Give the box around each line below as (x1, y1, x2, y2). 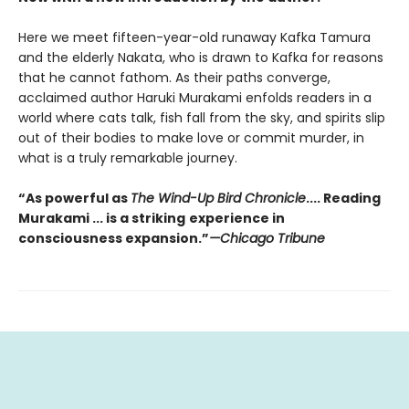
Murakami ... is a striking (18, 209, 185, 228)
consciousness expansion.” (18, 229, 209, 248)
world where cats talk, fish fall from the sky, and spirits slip (18, 109, 385, 128)
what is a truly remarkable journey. (18, 149, 237, 168)
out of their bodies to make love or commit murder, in (18, 129, 364, 148)
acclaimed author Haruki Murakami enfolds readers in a (18, 89, 372, 108)
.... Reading (306, 189, 381, 208)
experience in (189, 209, 285, 228)
